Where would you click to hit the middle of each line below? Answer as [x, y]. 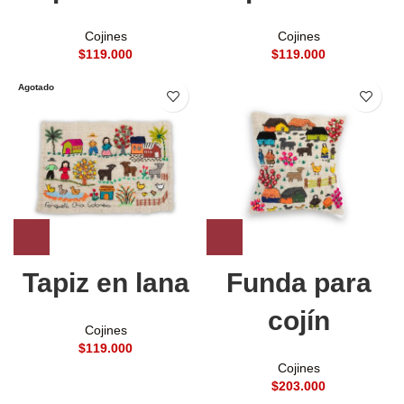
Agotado [36, 87]
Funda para [298, 283]
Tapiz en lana [106, 283]
